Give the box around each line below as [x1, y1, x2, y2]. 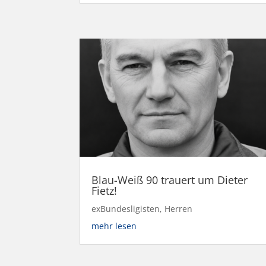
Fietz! [91, 183, 118, 198]
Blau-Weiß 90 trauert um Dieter [91, 173, 248, 188]
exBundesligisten [91, 203, 160, 215]
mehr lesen [91, 220, 137, 232]
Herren [164, 203, 193, 215]
